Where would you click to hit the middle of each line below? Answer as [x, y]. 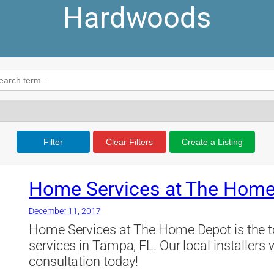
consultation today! [84, 262]
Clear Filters [129, 142]
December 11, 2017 [65, 211]
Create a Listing [212, 142]
